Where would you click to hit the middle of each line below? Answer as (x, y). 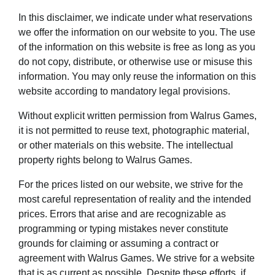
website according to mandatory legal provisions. (124, 91)
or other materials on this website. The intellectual (126, 145)
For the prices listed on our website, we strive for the (131, 184)
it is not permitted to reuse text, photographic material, (134, 130)
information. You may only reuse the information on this (137, 76)
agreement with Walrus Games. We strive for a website (137, 258)
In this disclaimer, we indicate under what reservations (135, 17)
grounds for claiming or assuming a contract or (118, 243)
